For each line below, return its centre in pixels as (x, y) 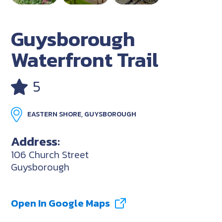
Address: (36, 141)
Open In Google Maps (61, 203)
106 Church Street (50, 154)
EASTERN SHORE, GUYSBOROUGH (82, 114)
